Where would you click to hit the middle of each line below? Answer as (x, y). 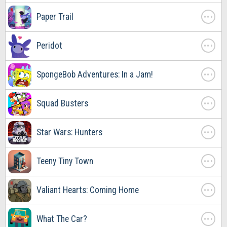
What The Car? (62, 219)
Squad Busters (62, 103)
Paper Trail (55, 16)
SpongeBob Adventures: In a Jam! (95, 74)
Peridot (49, 45)
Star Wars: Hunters (69, 132)
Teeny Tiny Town (65, 161)
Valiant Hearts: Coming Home (88, 190)
